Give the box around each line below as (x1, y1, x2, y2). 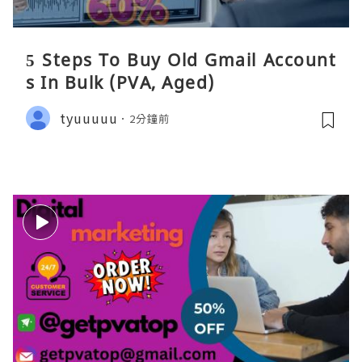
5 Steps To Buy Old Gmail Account (26, 48, 336, 72)
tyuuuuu (60, 107, 118, 128)
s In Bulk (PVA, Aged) (26, 71, 215, 95)
